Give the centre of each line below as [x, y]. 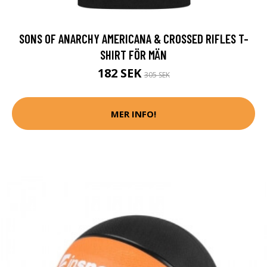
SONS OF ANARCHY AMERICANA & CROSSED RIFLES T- [133, 39]
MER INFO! [133, 114]
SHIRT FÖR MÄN [133, 55]
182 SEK [121, 73]
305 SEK [157, 75]
